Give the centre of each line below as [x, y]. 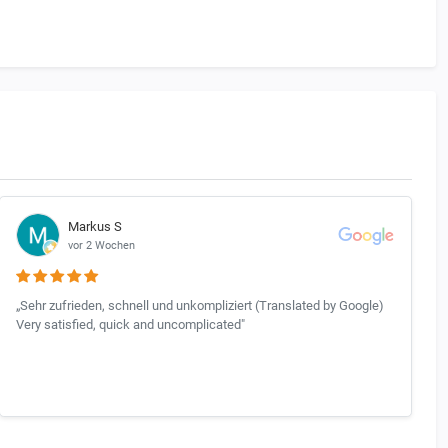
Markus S [94, 226]
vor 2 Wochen [101, 245]
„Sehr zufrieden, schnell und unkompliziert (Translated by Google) [199, 306]
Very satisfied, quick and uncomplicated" [130, 325]
